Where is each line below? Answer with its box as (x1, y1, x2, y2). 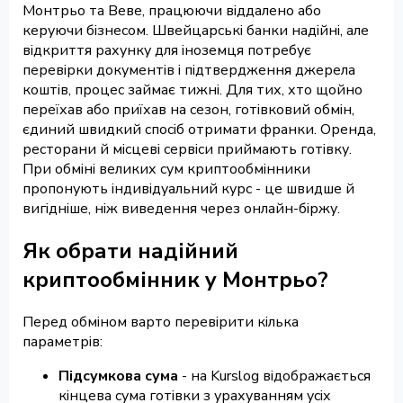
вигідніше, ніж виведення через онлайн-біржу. (22, 199, 340, 219)
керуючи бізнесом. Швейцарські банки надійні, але (22, 21, 369, 41)
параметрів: (22, 332, 103, 353)
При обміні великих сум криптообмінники (22, 159, 310, 180)
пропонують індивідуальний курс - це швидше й (22, 179, 354, 200)
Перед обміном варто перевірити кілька (22, 312, 299, 333)
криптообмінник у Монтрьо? (22, 265, 328, 295)
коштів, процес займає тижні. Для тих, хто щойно (22, 80, 363, 101)
